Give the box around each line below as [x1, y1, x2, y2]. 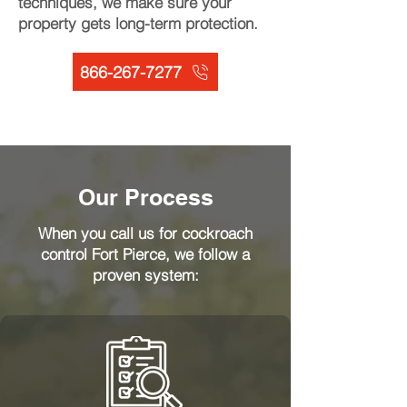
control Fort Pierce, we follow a [41, 244, 250, 263]
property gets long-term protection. [18, 14, 258, 33]
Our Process [77, 184, 213, 211]
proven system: [92, 265, 199, 284]
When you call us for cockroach [38, 223, 253, 243]
